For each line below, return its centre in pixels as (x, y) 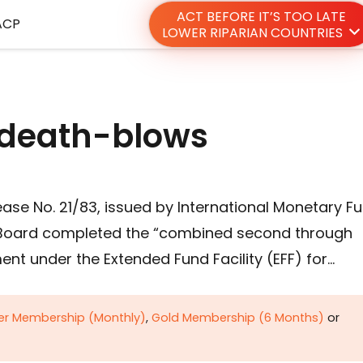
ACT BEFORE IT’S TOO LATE (261, 17)
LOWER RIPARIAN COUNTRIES (252, 33)
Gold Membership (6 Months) (238, 318)
